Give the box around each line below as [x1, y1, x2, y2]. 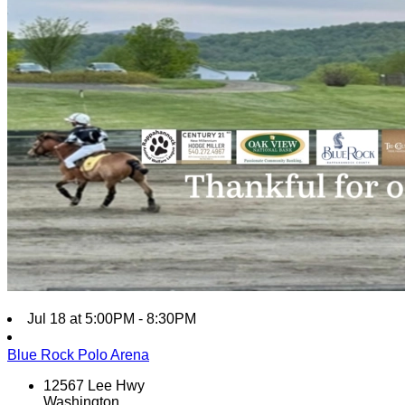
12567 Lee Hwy [43, 377, 145, 393]
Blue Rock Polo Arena [7, 346, 149, 363]
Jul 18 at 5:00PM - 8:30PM [27, 310, 196, 326]
